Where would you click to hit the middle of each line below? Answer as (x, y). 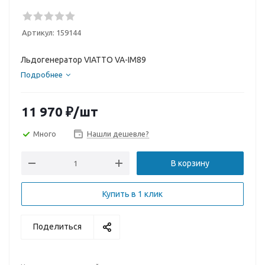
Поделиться (57, 227)
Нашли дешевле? (118, 134)
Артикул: (38, 33)
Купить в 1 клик (132, 194)
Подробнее (42, 75)
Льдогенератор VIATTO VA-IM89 (83, 60)
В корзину (190, 163)
